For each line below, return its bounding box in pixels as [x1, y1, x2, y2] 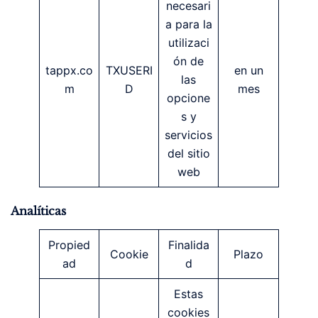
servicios [165, 127, 212, 142]
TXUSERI [105, 62, 153, 77]
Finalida [168, 237, 209, 252]
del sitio [167, 146, 210, 160]
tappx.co [45, 62, 93, 77]
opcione [167, 90, 210, 105]
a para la [165, 16, 212, 31]
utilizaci [168, 35, 209, 50]
